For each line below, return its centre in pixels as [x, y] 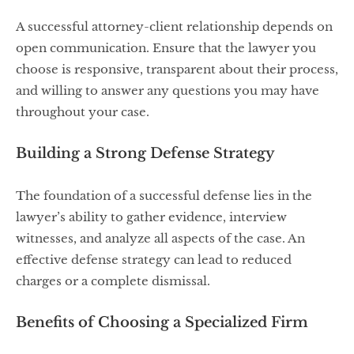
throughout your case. [83, 112]
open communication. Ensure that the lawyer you [166, 48]
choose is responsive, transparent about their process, [177, 70]
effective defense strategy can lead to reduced [154, 260]
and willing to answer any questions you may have [168, 91]
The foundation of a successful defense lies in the [164, 196]
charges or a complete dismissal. [113, 281]
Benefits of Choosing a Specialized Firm [162, 323]
